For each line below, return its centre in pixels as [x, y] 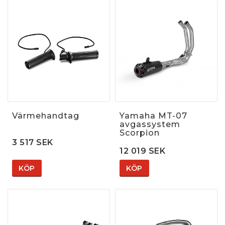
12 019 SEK [142, 151]
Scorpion [140, 133]
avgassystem [150, 124]
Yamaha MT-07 [153, 116]
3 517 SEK [33, 142]
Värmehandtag [46, 116]
